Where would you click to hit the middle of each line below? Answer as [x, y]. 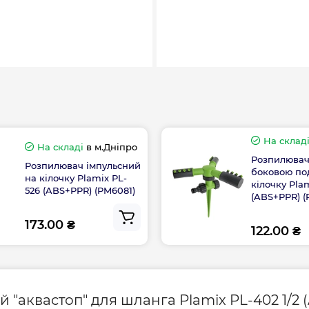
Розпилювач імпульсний [82, 165]
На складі [60, 147]
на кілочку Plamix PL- [76, 178]
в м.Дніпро [110, 147]
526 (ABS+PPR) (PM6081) [80, 190]
